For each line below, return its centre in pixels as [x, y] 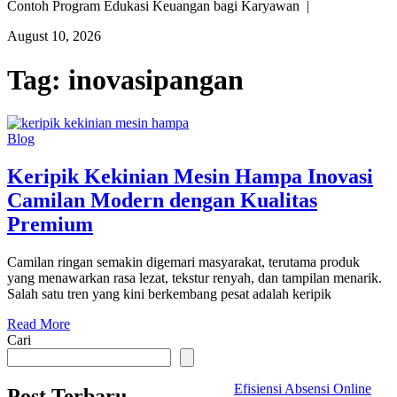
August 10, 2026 [54, 36]
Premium [50, 225]
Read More [39, 324]
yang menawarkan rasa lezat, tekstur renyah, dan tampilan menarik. [195, 278]
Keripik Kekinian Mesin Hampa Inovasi [190, 177]
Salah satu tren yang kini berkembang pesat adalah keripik [169, 294]
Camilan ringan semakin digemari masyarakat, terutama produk [183, 262]
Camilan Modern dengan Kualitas [162, 201]
